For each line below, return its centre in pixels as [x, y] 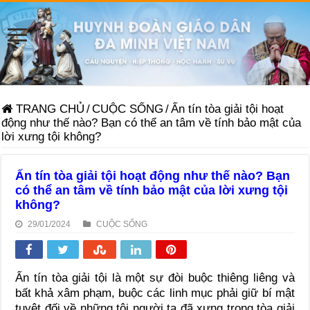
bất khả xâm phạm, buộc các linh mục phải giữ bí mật [155, 293]
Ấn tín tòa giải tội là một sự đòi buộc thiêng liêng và [155, 277]
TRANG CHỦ [49, 109]
